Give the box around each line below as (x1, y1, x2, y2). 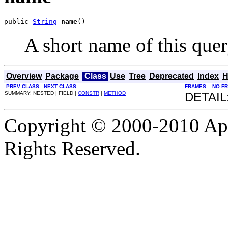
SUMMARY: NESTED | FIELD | (5, 90, 78, 96)
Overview (6, 71, 42, 80)
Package (45, 71, 79, 80)
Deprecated (149, 71, 194, 80)
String (33, 17, 57, 25)
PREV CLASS (6, 83, 39, 89)
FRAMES (185, 83, 206, 89)
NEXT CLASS (44, 83, 76, 89)
